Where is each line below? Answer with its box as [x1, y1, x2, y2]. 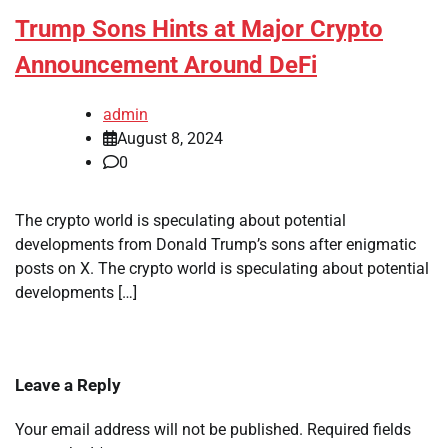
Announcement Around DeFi [15, 51, 317, 80]
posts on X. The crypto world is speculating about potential [15, 259, 429, 279]
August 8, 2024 [117, 129, 223, 149]
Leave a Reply [15, 375, 121, 396]
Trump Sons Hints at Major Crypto [15, 15, 383, 44]
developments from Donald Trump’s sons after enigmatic [15, 235, 416, 255]
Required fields [307, 420, 411, 440]
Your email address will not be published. [15, 420, 303, 440]
